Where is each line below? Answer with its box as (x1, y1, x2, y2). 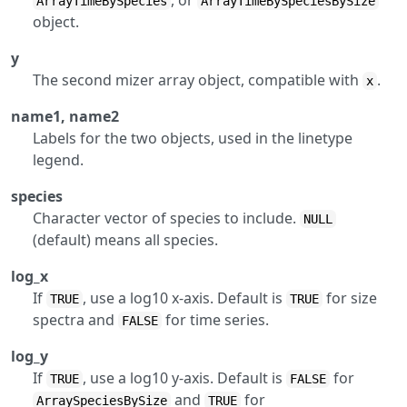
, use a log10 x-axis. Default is (83, 288, 286, 308)
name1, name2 (11, 106, 119, 126)
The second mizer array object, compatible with (33, 70, 362, 90)
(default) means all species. (33, 230, 218, 250)
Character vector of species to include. (33, 208, 300, 228)
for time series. (162, 310, 269, 330)
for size (323, 288, 377, 308)
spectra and (33, 310, 118, 330)
